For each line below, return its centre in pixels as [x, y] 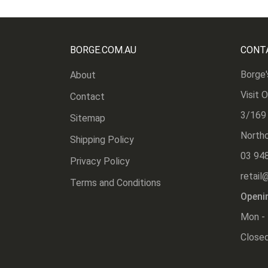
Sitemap [88, 118]
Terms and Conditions [115, 183]
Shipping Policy [102, 140]
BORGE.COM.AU [103, 50]
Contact [87, 97]
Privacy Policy [100, 162]
